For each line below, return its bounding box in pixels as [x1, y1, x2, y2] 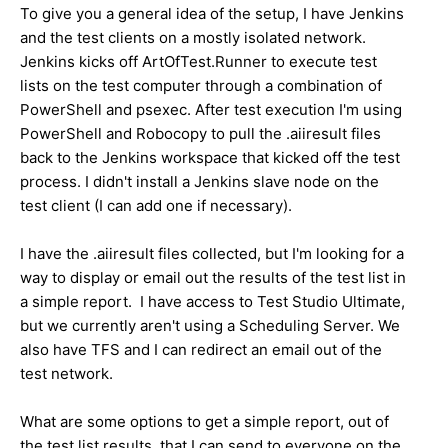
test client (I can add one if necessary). [20, 195, 292, 215]
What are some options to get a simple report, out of [20, 411, 389, 431]
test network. [20, 363, 113, 383]
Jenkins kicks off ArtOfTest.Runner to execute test [20, 51, 377, 71]
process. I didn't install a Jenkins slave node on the [20, 171, 379, 191]
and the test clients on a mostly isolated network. [20, 27, 366, 47]
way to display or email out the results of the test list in [20, 267, 406, 287]
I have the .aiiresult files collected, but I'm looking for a [20, 243, 404, 263]
